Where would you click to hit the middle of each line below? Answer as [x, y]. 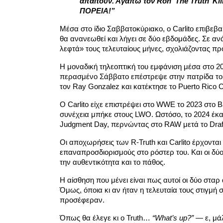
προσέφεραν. [82, 200]
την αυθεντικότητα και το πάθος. [112, 162]
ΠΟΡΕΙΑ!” [97, 11]
